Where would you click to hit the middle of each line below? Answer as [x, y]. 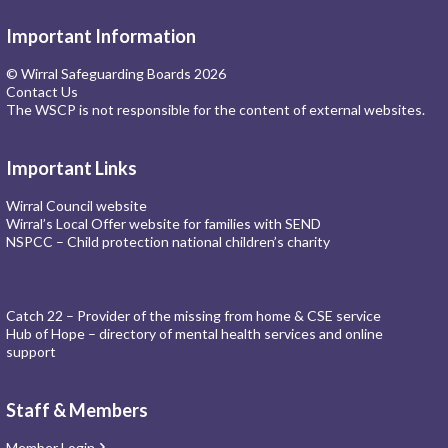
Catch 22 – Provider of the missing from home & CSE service [193, 316]
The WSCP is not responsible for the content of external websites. [215, 110]
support [31, 352]
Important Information [101, 36]
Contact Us [42, 92]
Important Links [71, 168]
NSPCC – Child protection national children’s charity [168, 242]
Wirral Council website [76, 206]
